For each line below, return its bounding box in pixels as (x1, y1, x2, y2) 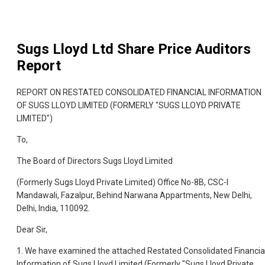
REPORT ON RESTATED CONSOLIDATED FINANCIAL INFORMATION (17, 88, 261, 98)
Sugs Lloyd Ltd (17, 41, 114, 58)
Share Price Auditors (114, 41, 251, 58)
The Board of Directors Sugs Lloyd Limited (17, 156, 173, 166)
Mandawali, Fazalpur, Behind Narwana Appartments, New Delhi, (17, 190, 252, 201)
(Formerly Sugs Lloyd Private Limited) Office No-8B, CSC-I (17, 177, 228, 188)
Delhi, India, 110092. (17, 203, 90, 214)
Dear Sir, (17, 225, 47, 235)
